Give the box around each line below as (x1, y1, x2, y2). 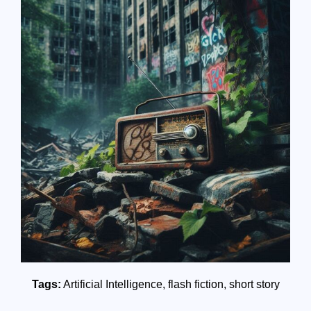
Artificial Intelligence (62, 278, 162, 290)
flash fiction (167, 278, 224, 290)
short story (228, 278, 280, 290)
